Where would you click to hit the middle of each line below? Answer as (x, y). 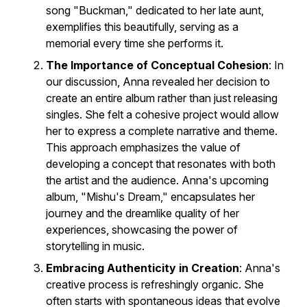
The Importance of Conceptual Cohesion (157, 65)
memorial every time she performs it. (135, 43)
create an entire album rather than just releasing (162, 98)
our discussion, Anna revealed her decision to (158, 82)
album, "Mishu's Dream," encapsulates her (150, 197)
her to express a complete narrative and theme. (162, 131)
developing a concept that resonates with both (161, 164)
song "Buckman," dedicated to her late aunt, (155, 10)
